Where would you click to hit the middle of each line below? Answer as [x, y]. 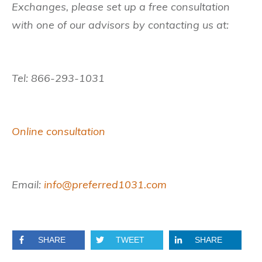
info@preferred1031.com [105, 185]
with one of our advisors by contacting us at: [120, 25]
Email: [28, 185]
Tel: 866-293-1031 [58, 78]
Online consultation [58, 132]
